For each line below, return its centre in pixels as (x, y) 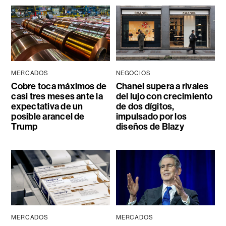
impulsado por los (151, 117)
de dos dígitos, (145, 107)
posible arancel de (48, 117)
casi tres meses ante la (57, 97)
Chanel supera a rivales (162, 87)
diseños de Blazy (150, 127)
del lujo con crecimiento (164, 97)
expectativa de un (47, 107)
